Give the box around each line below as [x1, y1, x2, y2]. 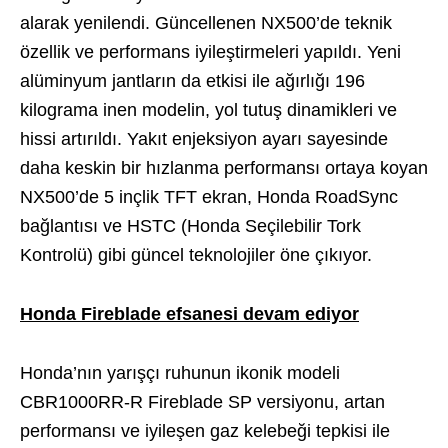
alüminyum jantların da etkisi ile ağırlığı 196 [20, 70, 365, 91]
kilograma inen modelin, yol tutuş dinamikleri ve [20, 99, 397, 120]
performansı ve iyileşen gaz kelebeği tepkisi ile [20, 420, 390, 441]
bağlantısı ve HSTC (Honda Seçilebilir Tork [20, 215, 361, 236]
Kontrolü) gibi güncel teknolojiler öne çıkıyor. [20, 244, 372, 265]
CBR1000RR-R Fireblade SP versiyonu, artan [20, 391, 385, 412]
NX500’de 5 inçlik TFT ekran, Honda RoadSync [20, 186, 398, 207]
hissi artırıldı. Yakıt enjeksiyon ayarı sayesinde [20, 128, 388, 149]
